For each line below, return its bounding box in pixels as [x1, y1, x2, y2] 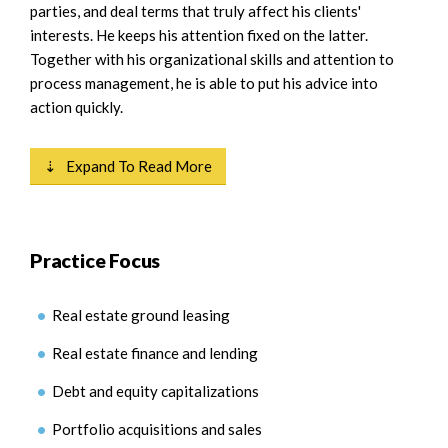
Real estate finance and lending [52, 344, 258, 362]
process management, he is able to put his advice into [30, 74, 378, 92]
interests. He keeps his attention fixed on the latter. [30, 26, 368, 44]
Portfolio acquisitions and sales [52, 420, 262, 438]
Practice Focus [30, 249, 161, 272]
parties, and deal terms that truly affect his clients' [30, 2, 361, 20]
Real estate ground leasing [52, 306, 230, 324]
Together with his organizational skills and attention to [30, 50, 394, 68]
